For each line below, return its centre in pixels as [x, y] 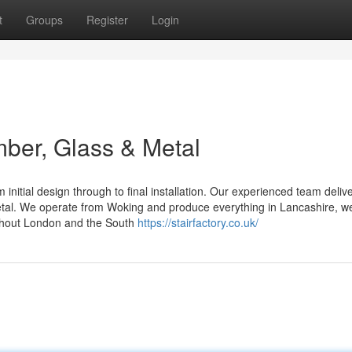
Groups [44, 20]
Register [107, 20]
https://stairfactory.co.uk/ [198, 222]
